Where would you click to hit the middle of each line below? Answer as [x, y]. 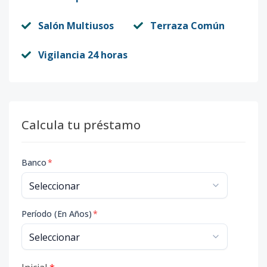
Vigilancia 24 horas [83, 55]
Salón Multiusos [76, 26]
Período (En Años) [57, 214]
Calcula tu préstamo [81, 125]
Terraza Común [187, 26]
